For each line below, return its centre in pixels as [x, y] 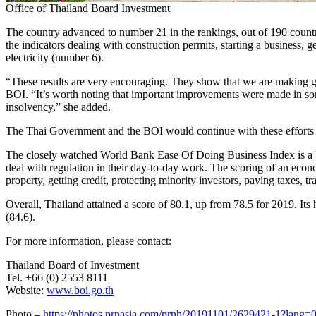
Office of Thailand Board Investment [88, 8]
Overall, [25, 204]
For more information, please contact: [89, 241]
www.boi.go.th [80, 290]
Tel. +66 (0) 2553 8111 [57, 277]
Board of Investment [92, 265]
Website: [26, 290]
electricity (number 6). [55, 57]
